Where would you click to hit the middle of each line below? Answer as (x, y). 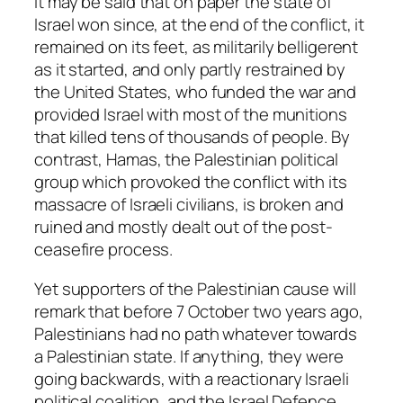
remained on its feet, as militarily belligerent (197, 47)
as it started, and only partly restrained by (190, 70)
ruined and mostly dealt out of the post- (184, 227)
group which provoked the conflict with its (191, 182)
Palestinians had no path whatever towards (196, 333)
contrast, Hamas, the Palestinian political (186, 160)
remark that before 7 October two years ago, (199, 311)
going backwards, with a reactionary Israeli (192, 378)
